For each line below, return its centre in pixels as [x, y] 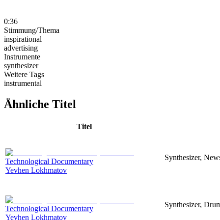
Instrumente [22, 56]
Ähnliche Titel [40, 104]
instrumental [23, 83]
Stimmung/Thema [32, 30]
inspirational [23, 39]
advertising [21, 48]
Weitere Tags [24, 74]
